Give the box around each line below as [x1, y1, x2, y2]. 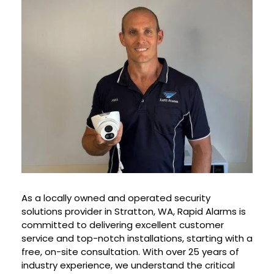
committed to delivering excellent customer [21, 218, 224, 231]
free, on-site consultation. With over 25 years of [21, 245, 239, 258]
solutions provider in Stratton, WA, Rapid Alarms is [21, 204, 246, 218]
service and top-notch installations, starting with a [21, 231, 253, 245]
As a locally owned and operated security [21, 191, 210, 204]
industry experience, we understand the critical [21, 258, 235, 272]
